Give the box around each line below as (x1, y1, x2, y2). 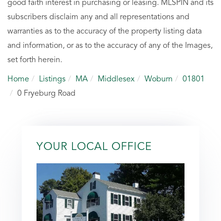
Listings (39, 75, 66, 83)
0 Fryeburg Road (17, 89, 75, 98)
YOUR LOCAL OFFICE (37, 141, 152, 152)
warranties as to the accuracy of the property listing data (7, 27, 202, 36)
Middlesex (98, 75, 135, 83)
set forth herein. (7, 56, 62, 64)
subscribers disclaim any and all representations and (7, 13, 189, 21)
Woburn (145, 75, 173, 83)
